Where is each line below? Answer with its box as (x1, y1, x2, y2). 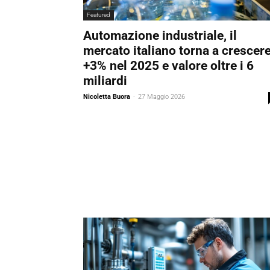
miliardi (83, 73, 127, 88)
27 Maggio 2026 (138, 92, 185, 101)
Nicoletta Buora (83, 92, 130, 101)
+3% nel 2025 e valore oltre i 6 (83, 58, 254, 73)
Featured (87, 11, 110, 18)
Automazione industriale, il (83, 28, 237, 43)
